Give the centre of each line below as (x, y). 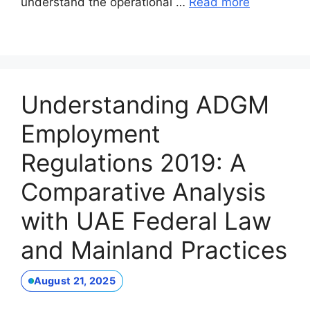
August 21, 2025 (74, 281)
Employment (91, 133)
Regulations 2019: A (134, 162)
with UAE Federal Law (146, 220)
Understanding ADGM (145, 104)
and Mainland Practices (154, 249)
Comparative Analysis (143, 191)
